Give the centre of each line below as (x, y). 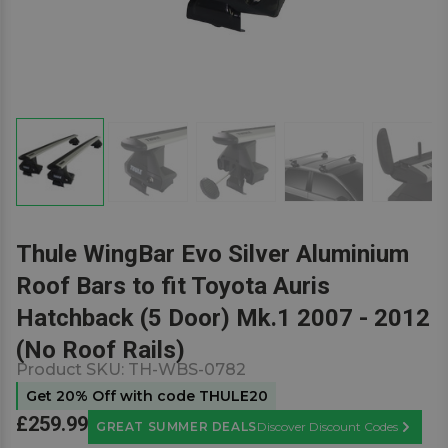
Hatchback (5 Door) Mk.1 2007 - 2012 (223, 318)
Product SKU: (72, 369)
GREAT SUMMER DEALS (176, 426)
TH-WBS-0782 (187, 369)
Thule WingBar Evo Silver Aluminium (212, 254)
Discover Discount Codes (327, 426)
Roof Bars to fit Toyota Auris (173, 286)
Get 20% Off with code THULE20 (147, 396)
